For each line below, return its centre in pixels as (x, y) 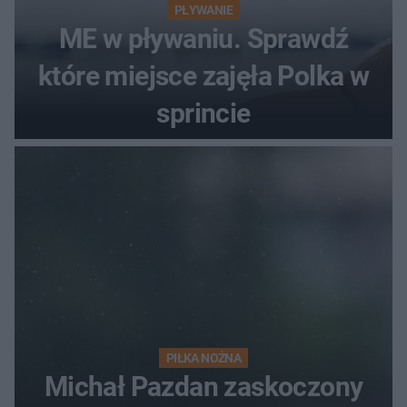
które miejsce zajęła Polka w (203, 76)
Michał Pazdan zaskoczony (203, 387)
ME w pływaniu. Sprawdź (203, 39)
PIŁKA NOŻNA (203, 358)
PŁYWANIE (203, 10)
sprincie (203, 114)
